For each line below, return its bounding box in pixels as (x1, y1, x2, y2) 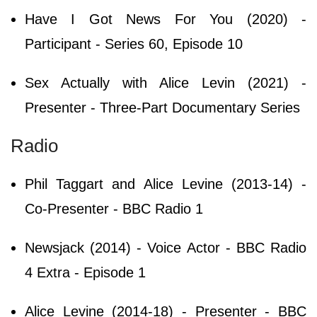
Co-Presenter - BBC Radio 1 (25, 200, 203, 217)
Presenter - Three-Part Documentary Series (25, 99, 300, 115)
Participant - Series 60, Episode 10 (25, 35, 243, 52)
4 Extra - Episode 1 (25, 264, 146, 280)
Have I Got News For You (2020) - (25, 11, 306, 27)
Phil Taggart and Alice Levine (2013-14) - (25, 175, 306, 192)
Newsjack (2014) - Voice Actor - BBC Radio (25, 239, 306, 255)
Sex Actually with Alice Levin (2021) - (25, 74, 306, 91)
